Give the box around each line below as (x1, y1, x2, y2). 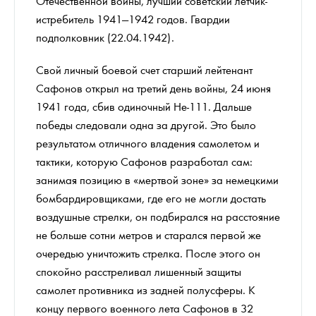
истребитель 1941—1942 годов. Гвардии (36, 11, 230, 26)
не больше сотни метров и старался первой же (36, 226, 261, 242)
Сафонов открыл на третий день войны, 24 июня (36, 80, 271, 95)
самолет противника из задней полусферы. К (36, 281, 255, 297)
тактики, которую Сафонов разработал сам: (36, 153, 253, 169)
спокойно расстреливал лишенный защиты (36, 263, 241, 279)
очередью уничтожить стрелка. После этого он (36, 245, 260, 260)
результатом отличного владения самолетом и (36, 135, 260, 150)
